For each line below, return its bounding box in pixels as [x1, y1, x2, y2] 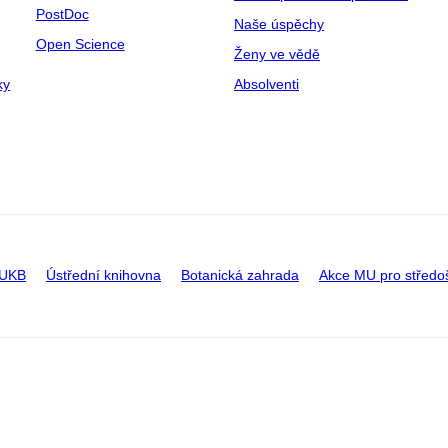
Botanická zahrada [181, 267, 299, 283]
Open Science [35, 36, 125, 52]
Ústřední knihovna [46, 267, 161, 283]
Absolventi [233, 76, 299, 92]
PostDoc [35, 6, 89, 22]
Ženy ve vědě [233, 46, 320, 62]
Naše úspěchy [233, 16, 324, 32]
